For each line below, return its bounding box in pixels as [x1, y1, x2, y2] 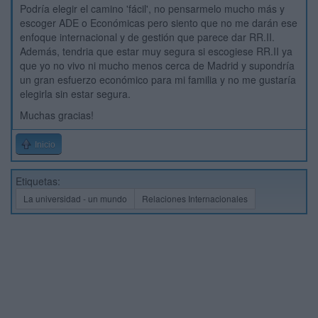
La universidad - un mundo [23, 192, 127, 204]
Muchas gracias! [20, 108, 94, 122]
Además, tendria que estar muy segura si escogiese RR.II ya [20, 44, 292, 58]
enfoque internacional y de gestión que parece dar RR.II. [20, 30, 275, 44]
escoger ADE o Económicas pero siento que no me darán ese [20, 16, 297, 30]
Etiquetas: [16, 174, 60, 188]
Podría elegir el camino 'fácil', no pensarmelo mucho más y [20, 1, 285, 16]
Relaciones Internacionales [142, 192, 248, 204]
